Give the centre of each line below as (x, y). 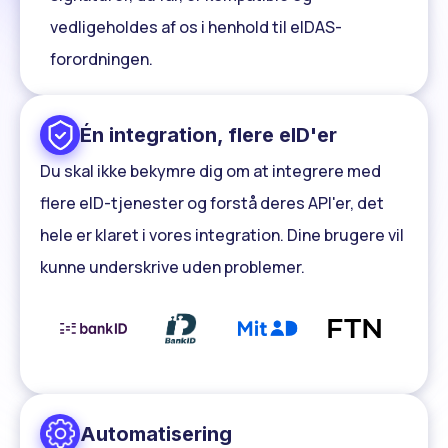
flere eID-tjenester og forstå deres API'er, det (212, 203)
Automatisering (156, 433)
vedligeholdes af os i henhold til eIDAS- (196, 27)
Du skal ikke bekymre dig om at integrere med (210, 171)
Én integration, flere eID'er (208, 135)
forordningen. (101, 59)
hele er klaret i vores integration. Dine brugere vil (222, 235)
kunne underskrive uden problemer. (172, 267)
